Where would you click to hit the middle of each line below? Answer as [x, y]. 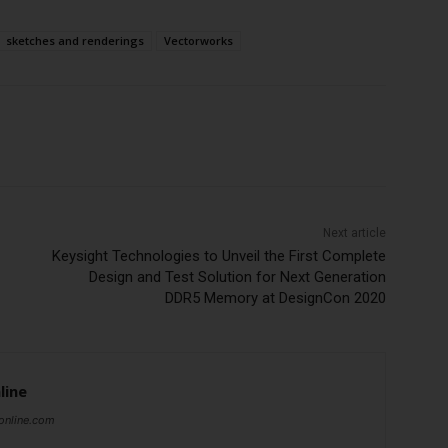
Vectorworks [198, 41]
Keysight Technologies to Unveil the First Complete [218, 256]
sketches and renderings [75, 41]
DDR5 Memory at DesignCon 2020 [275, 298]
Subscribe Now [213, 91]
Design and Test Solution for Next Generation [237, 277]
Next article [354, 233]
